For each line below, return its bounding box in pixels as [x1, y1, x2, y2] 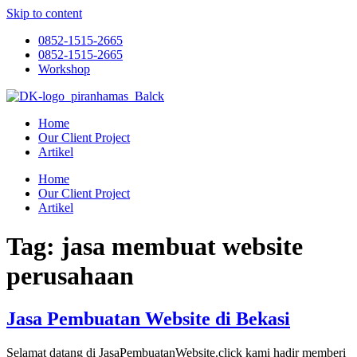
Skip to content [6, 6, 82, 20]
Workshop [38, 62, 90, 76]
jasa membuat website [61, 232, 303, 261]
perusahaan [6, 261, 134, 291]
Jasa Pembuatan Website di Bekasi [6, 308, 290, 329]
